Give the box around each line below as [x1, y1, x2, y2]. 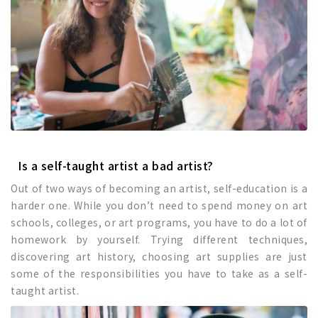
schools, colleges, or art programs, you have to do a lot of [11, 215, 307, 230]
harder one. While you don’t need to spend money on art [11, 198, 307, 213]
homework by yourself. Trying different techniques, [11, 232, 307, 247]
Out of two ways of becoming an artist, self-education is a [11, 181, 307, 196]
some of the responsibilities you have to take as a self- [11, 266, 307, 281]
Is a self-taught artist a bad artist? [18, 157, 214, 175]
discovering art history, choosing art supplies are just [11, 249, 307, 264]
